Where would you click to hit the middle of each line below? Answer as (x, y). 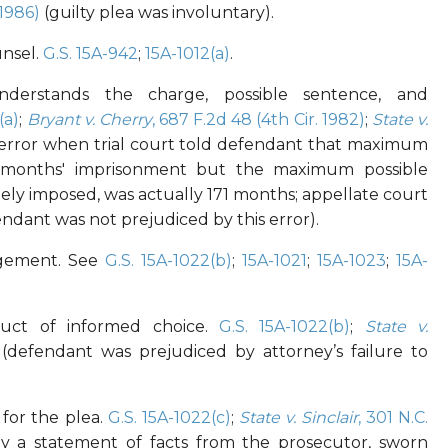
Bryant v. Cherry (89, 120)
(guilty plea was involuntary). (156, 13)
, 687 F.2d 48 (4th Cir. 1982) (258, 120)
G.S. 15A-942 (90, 54)
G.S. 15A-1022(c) (169, 418)
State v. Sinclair (298, 418)
